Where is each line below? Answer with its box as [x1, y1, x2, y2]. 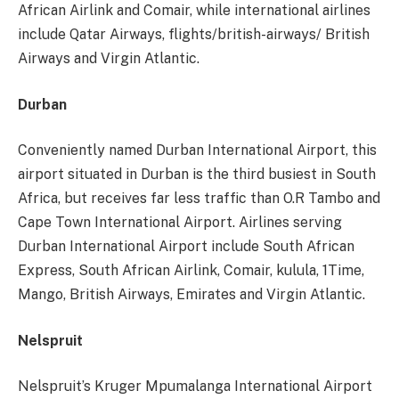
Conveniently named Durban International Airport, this [18, 142, 377, 159]
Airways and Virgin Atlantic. [18, 50, 199, 68]
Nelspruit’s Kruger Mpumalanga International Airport [18, 378, 372, 395]
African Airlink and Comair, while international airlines [18, 2, 370, 20]
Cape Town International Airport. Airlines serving [18, 214, 342, 232]
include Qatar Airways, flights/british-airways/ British [18, 26, 370, 44]
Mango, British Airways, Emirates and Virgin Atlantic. [18, 286, 365, 304]
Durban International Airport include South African [18, 238, 354, 256]
